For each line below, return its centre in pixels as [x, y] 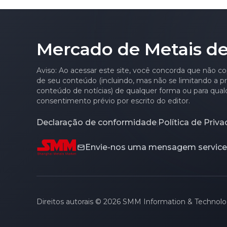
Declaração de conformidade [97, 123]
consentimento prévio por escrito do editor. [113, 101]
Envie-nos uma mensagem [141, 147]
